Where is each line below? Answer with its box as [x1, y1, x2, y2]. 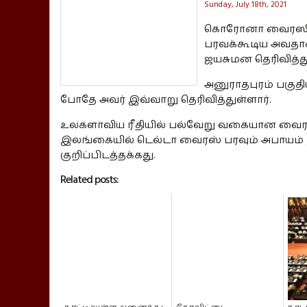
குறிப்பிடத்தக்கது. [60, 147, 156, 162]
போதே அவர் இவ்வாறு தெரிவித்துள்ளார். [60, 92, 271, 107]
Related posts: [60, 171, 119, 187]
